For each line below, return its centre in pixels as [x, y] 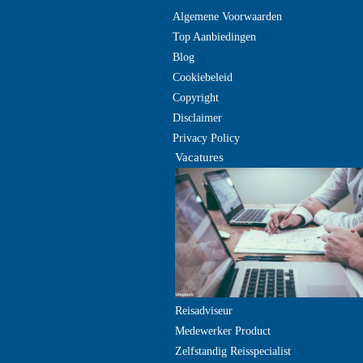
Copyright [196, 98]
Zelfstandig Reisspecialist [233, 351]
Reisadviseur [204, 311]
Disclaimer [197, 118]
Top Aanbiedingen [214, 37]
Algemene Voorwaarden [227, 17]
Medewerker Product [223, 331]
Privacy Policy [206, 138]
